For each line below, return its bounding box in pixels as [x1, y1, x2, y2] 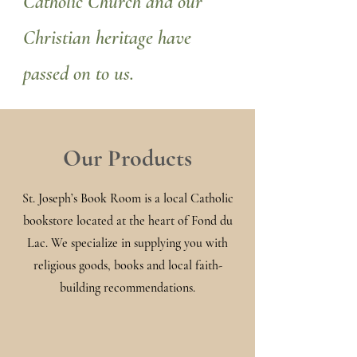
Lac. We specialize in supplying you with [27, 235, 228, 251]
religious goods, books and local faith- [33, 257, 222, 273]
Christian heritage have [23, 25, 191, 49]
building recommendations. [60, 280, 195, 296]
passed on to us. [23, 61, 134, 85]
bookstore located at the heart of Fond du [22, 213, 233, 229]
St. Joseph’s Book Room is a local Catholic [22, 190, 233, 206]
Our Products [63, 143, 192, 173]
